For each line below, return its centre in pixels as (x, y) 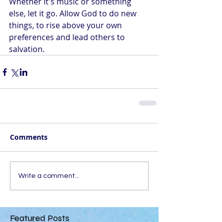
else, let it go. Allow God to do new (74, 13)
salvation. (27, 49)
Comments (29, 137)
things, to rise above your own (66, 25)
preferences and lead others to (68, 37)
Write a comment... (49, 176)
